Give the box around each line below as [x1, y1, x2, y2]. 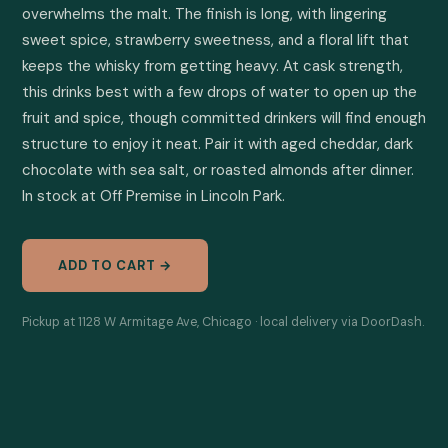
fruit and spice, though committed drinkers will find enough [22, 108, 426, 128]
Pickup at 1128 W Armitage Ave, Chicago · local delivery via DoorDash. [22, 314, 424, 330]
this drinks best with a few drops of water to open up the [22, 82, 417, 102]
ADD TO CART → [58, 257, 173, 274]
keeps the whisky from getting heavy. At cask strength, [22, 56, 403, 76]
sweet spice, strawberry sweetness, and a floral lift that [22, 30, 409, 50]
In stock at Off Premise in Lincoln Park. [22, 186, 285, 206]
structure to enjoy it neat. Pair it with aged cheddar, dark [22, 134, 413, 154]
